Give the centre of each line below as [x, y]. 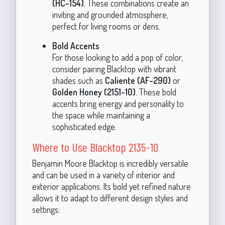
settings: [46, 209]
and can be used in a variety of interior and [103, 175]
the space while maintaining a [101, 115]
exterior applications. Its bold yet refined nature [111, 186]
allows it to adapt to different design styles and [110, 198]
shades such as [78, 80]
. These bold [156, 92]
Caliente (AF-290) [138, 80]
